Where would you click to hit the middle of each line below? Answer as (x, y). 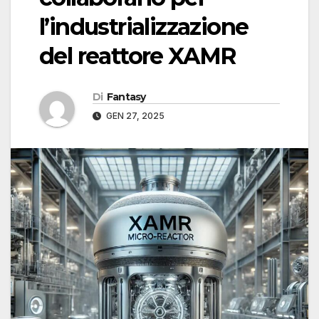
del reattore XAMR (138, 56)
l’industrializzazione (144, 27)
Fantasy (126, 97)
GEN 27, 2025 (134, 116)
